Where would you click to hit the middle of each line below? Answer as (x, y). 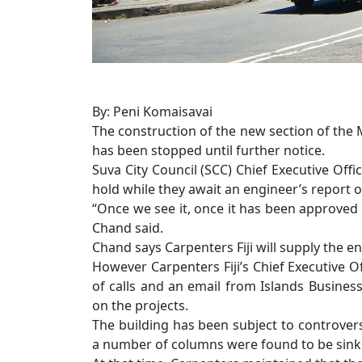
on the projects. (140, 306)
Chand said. (128, 228)
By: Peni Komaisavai (152, 112)
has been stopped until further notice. (208, 151)
